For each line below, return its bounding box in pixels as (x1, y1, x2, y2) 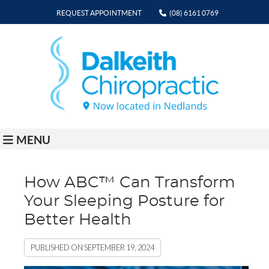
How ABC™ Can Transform (24, 174, 236, 190)
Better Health (24, 211, 132, 228)
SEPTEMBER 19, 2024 (84, 242, 155, 252)
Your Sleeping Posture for (24, 193, 225, 209)
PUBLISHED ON (31, 242, 85, 252)
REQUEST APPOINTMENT (56, 9, 142, 17)
